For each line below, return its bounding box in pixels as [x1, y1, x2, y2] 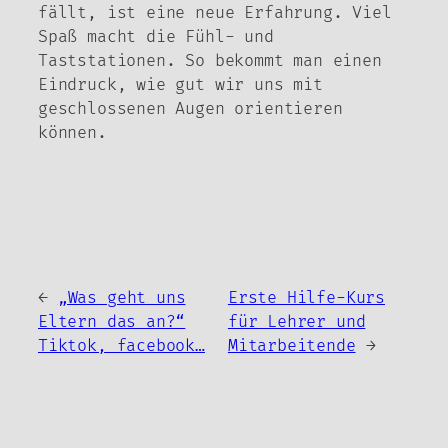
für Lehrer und [227, 311, 366, 332]
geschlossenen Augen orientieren [38, 99, 343, 120]
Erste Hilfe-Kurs [227, 287, 385, 308]
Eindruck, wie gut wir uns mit [38, 75, 323, 96]
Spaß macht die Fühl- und [38, 27, 274, 48]
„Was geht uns [57, 287, 186, 308]
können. [38, 123, 107, 144]
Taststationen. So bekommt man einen [38, 51, 382, 72]
